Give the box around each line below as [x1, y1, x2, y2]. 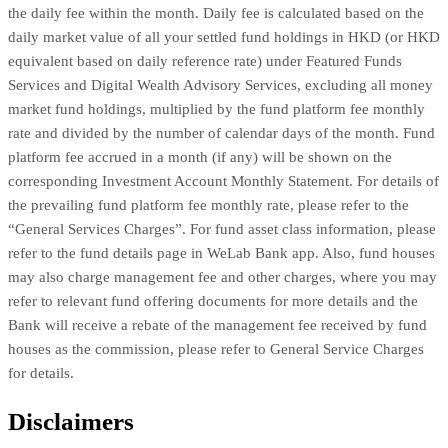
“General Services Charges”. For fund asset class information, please [8, 221, 436, 237]
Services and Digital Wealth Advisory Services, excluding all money [8, 77, 433, 93]
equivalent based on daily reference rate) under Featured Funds [8, 53, 402, 69]
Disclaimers [8, 407, 134, 435]
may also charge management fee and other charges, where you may [8, 269, 437, 285]
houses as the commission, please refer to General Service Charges [8, 341, 424, 357]
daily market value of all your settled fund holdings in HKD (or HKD [8, 29, 440, 45]
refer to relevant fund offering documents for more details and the [8, 293, 418, 309]
